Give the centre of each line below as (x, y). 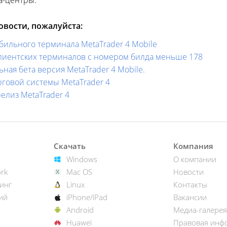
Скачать (70, 146)
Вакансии (190, 197)
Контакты (190, 184)
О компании (195, 159)
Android (80, 210)
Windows (82, 159)
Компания (193, 146)
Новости (188, 172)
